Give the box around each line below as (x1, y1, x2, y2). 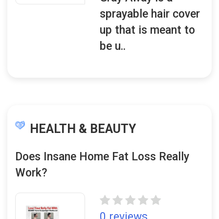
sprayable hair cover (100, 7, 200, 21)
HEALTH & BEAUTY (30, 122, 136, 136)
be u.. (100, 40, 126, 53)
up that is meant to (100, 23, 196, 37)
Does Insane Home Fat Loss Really (15, 150, 189, 163)
